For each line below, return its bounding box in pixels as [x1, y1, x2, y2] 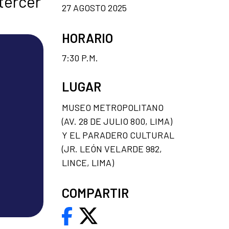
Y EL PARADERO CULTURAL [62, 129, 174, 141]
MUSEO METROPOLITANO [62, 101, 164, 113]
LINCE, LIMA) [62, 156, 114, 168]
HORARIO [62, 30, 113, 45]
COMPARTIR [62, 185, 129, 200]
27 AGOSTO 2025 [62, 2, 127, 13]
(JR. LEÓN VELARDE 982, [62, 143, 162, 154]
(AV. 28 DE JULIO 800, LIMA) [62, 115, 172, 127]
